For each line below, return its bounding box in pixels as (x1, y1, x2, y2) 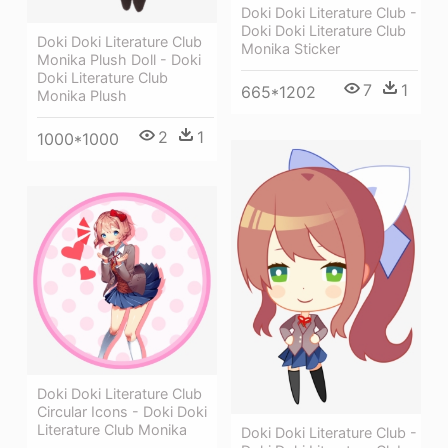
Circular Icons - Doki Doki (37, 403, 207, 421)
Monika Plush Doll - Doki (37, 50, 201, 68)
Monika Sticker (241, 39, 340, 57)
